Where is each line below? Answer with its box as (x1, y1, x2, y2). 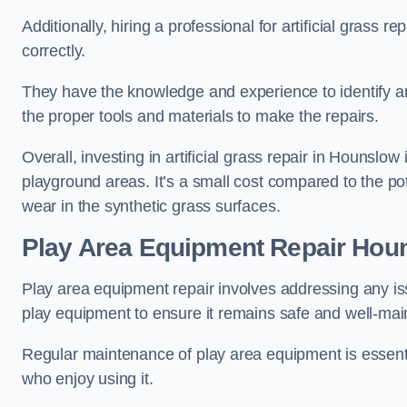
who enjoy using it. (22, 370, 154, 388)
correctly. (22, 42, 86, 60)
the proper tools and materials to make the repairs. (22, 107, 379, 125)
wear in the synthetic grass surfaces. (22, 197, 281, 215)
